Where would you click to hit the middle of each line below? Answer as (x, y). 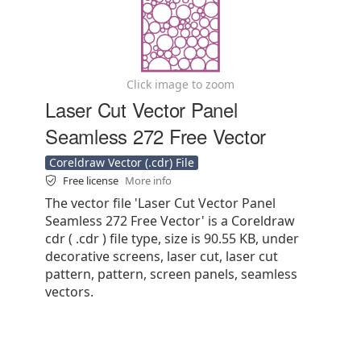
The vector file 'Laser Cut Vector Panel (160, 203)
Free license (92, 180)
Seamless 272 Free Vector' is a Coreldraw (170, 221)
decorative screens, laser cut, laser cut (162, 256)
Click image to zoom (180, 84)
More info (148, 180)
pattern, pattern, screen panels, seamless (171, 274)
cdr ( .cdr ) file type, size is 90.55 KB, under (172, 239)
